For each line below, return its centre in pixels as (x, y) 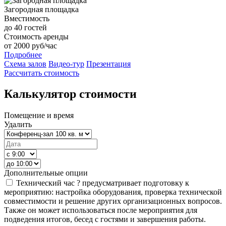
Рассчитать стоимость (42, 73)
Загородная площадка (41, 9)
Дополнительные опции (46, 173)
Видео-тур (66, 64)
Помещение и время (39, 116)
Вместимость (27, 18)
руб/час (43, 45)
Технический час (46, 183)
